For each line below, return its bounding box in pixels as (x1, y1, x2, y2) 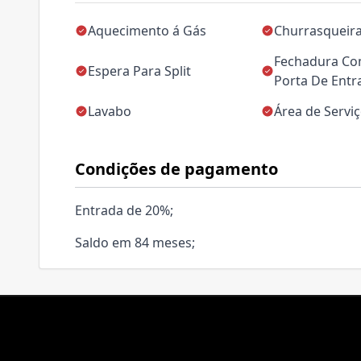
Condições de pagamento (75, 158, 278, 180)
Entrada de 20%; (75, 201, 173, 219)
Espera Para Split (88, 62, 191, 80)
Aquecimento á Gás (88, 22, 206, 39)
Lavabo (88, 102, 131, 120)
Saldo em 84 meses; (75, 234, 195, 251)
